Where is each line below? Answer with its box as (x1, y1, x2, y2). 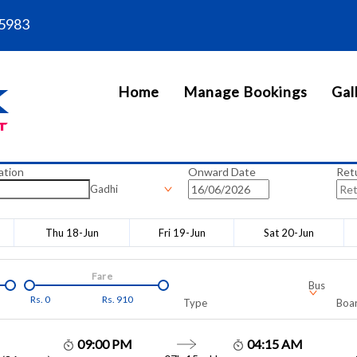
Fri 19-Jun (158, 226, 206, 239)
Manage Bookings (183, 83, 308, 100)
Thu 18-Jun (45, 226, 99, 239)
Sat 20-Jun (264, 226, 314, 239)
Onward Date (187, 165, 256, 178)
